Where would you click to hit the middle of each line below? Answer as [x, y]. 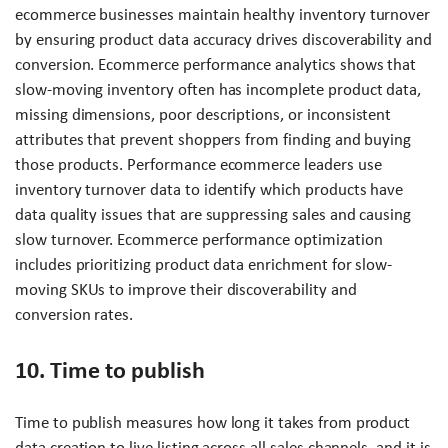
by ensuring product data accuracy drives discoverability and [223, 39]
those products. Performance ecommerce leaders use [198, 164]
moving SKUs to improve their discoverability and [186, 289]
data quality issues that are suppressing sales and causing [213, 214]
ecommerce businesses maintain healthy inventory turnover [223, 14]
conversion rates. [74, 314]
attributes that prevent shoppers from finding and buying [213, 139]
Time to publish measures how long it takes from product [213, 422]
